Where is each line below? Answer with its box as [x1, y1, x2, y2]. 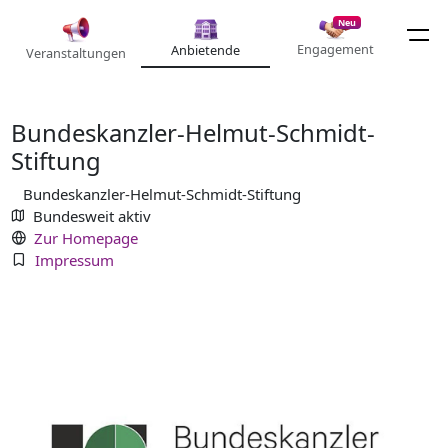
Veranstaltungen [26, 43, 126, 62]
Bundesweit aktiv [32, 205, 151, 226]
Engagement [296, 40, 374, 58]
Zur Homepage [33, 227, 138, 248]
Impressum [34, 249, 114, 270]
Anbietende [171, 41, 240, 59]
